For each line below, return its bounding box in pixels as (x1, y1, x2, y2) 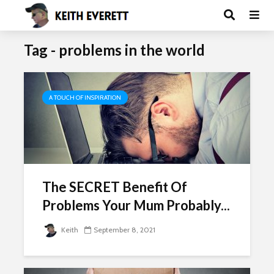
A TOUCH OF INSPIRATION (49, 94, 121, 102)
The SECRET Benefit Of (42, 179, 187, 195)
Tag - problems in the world (24, 41, 205, 59)
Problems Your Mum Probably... (42, 197, 230, 213)
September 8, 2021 (94, 225, 155, 234)
